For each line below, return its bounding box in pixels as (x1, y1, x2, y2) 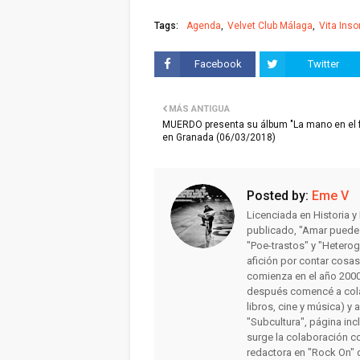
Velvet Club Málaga (227, 20, 313, 31)
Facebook (194, 58, 242, 70)
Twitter (307, 58, 339, 70)
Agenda (186, 20, 221, 31)
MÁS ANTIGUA (169, 104, 230, 114)
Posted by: (247, 188, 309, 203)
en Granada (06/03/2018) (162, 132, 276, 143)
